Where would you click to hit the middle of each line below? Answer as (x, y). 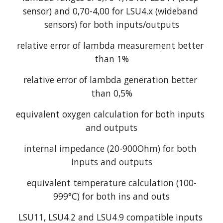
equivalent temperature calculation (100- (111, 182)
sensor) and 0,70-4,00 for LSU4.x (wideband (110, 11)
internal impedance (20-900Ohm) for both (110, 148)
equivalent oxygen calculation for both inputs (110, 114)
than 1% (111, 58)
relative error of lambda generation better (110, 79)
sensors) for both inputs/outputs (111, 24)
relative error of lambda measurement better (110, 45)
